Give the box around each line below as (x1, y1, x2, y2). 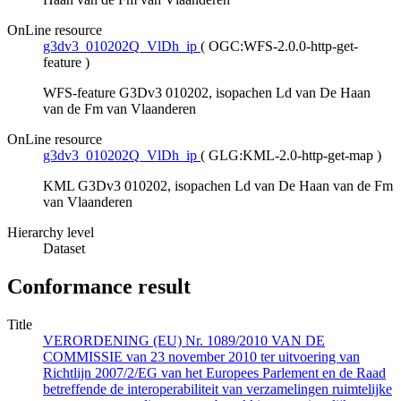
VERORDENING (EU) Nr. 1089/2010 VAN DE (43, 333, 325, 349)
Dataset (43, 241, 85, 257)
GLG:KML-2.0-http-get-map (209, 148, 373, 164)
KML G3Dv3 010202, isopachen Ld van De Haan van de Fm (43, 178, 393, 194)
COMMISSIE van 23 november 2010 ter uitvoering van (43, 349, 360, 365)
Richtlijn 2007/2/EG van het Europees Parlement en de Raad (43, 365, 386, 381)
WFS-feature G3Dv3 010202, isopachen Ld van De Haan (43, 85, 371, 101)
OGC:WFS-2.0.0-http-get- (209, 38, 358, 55)
